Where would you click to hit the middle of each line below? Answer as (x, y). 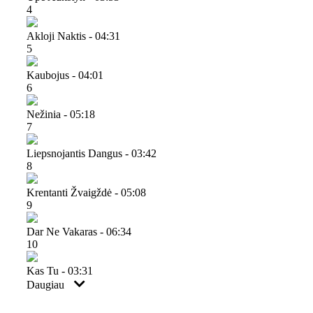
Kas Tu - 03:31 (60, 270)
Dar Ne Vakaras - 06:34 (79, 231)
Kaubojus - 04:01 (65, 75)
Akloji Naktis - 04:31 (73, 36)
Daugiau (47, 284)
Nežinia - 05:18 (61, 114)
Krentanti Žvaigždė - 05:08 (86, 192)
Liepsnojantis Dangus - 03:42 (92, 153)
